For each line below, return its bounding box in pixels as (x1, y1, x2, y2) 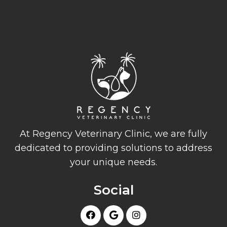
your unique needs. (70, 156, 157, 168)
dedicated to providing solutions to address (15, 142, 212, 154)
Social (93, 181, 134, 198)
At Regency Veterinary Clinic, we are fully (20, 128, 207, 139)
